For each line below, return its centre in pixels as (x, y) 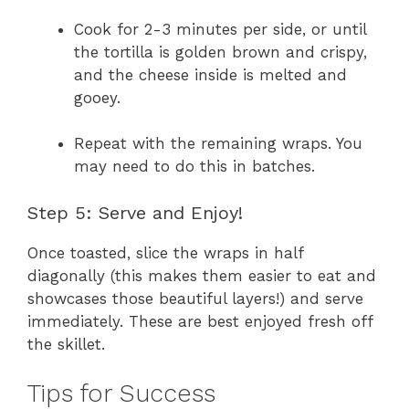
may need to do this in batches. (194, 167)
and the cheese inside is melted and (210, 74)
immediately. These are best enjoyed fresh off (200, 321)
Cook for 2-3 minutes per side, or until (220, 29)
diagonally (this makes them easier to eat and (202, 275)
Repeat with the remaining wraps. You (218, 144)
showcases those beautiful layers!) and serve (195, 298)
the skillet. (66, 344)
